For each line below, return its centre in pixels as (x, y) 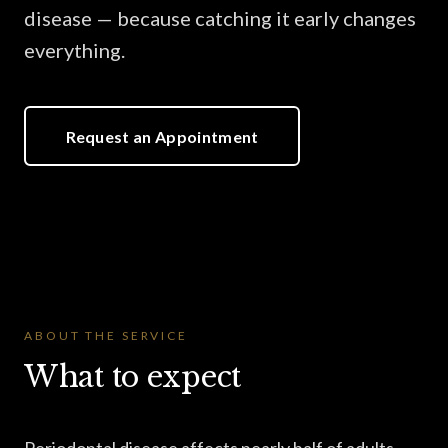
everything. (74, 50)
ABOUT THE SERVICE (106, 335)
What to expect (133, 377)
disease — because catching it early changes (220, 18)
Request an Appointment (162, 136)
